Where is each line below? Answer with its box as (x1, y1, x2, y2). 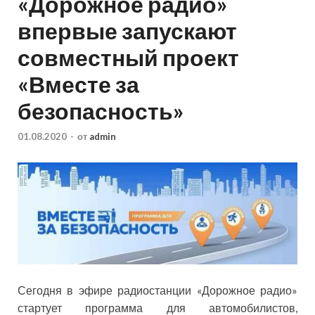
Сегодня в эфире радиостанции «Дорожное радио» (18, 283, 297, 297)
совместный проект (18, 44, 239, 72)
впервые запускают (18, 17, 237, 45)
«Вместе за (18, 70, 139, 98)
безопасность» (18, 97, 184, 125)
